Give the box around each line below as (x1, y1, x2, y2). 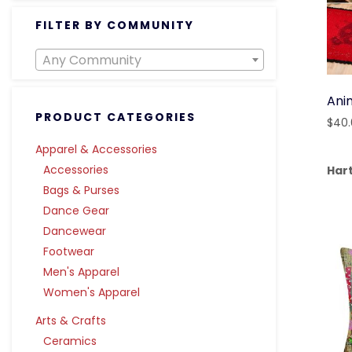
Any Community (42, 50, 141, 69)
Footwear (43, 244, 94, 259)
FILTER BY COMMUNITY (35, 17, 194, 33)
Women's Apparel (43, 284, 140, 300)
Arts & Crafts (35, 313, 106, 328)
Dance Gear (43, 203, 109, 218)
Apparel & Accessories (35, 141, 157, 157)
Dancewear (43, 223, 106, 239)
